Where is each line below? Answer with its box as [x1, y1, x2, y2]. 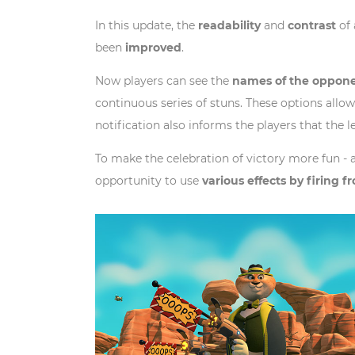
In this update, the [95, 17, 195, 32]
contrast [288, 17, 339, 32]
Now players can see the [95, 73, 232, 88]
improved [122, 40, 181, 55]
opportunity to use [95, 173, 202, 188]
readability [195, 17, 264, 32]
